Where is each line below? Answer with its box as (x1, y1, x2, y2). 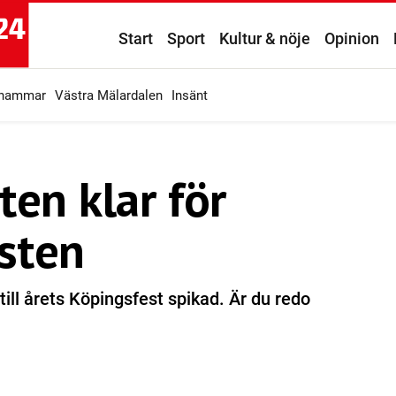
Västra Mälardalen (55, 88, 163, 103)
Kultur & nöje (219, 29, 310, 48)
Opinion (324, 29, 379, 48)
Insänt (171, 88, 208, 103)
